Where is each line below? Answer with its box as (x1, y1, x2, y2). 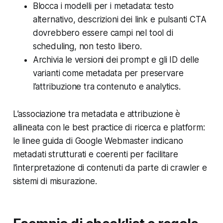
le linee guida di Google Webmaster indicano (12, 136, 183, 146)
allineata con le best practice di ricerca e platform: (12, 122, 205, 133)
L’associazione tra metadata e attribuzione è (12, 109, 181, 119)
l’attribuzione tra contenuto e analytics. (32, 82, 181, 92)
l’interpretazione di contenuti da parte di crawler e (12, 163, 207, 173)
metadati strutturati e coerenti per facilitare (12, 149, 178, 160)
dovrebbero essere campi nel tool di (32, 28, 173, 38)
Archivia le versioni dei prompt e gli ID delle (32, 55, 199, 65)
